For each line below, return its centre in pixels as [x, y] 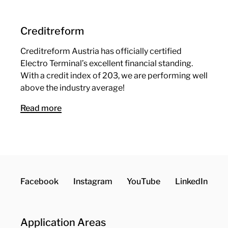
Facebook [39, 181]
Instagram [93, 181]
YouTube [144, 181]
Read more [41, 108]
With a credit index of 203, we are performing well [114, 76]
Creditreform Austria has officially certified [101, 51]
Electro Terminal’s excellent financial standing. [107, 63]
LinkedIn [191, 181]
